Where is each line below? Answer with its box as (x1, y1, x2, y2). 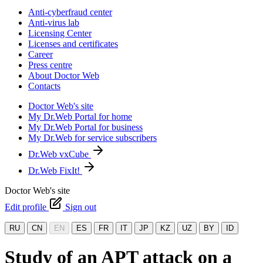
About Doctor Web (28, 70, 99, 80)
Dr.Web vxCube (28, 149, 91, 159)
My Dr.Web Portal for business (28, 122, 143, 132)
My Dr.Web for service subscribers (28, 133, 157, 143)
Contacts (28, 81, 60, 91)
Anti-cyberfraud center (28, 7, 112, 17)
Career (28, 49, 53, 59)
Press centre (28, 60, 72, 70)
